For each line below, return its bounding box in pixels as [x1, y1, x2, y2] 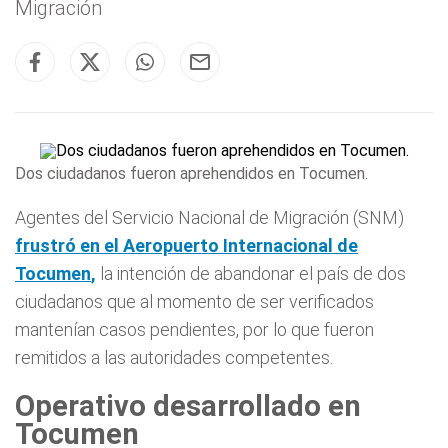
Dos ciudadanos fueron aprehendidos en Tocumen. [15, 164, 368, 183]
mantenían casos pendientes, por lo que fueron [15, 319, 374, 340]
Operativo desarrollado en [15, 389, 361, 423]
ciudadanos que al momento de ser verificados [15, 291, 374, 312]
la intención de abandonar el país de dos [96, 263, 406, 284]
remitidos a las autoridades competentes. [15, 347, 333, 368]
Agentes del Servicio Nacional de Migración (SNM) [15, 207, 404, 228]
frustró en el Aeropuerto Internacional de [15, 235, 358, 256]
